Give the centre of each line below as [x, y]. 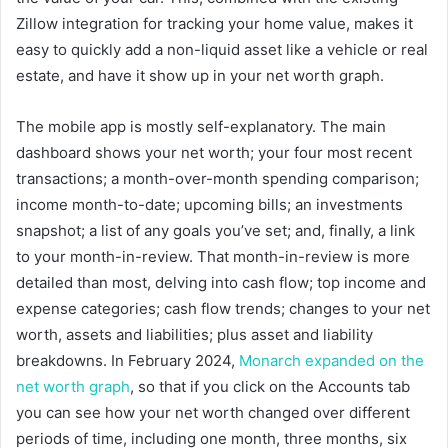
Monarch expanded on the [331, 360]
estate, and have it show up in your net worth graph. [200, 75]
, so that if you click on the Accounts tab [270, 386]
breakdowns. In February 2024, [127, 360]
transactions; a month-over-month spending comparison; [217, 178]
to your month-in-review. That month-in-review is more [213, 256]
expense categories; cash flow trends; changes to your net [223, 308]
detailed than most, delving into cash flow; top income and [221, 282]
